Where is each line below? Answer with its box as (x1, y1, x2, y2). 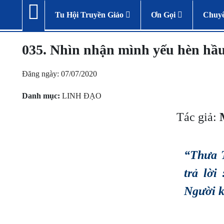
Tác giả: (176, 110, 219, 123)
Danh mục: (22, 91, 60, 100)
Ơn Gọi (151, 10, 177, 19)
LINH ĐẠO (62, 91, 101, 100)
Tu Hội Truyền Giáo (55, 10, 125, 19)
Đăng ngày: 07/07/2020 (22, 69, 97, 78)
